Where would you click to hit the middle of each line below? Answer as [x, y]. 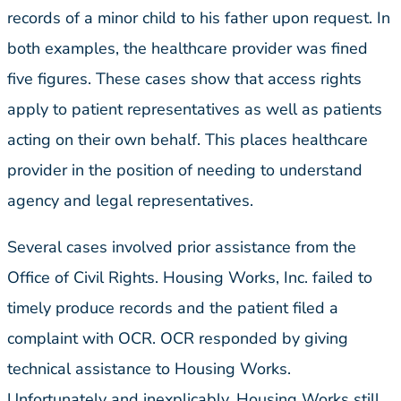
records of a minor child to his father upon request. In [199, 18]
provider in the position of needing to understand [185, 171]
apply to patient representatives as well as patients [195, 110]
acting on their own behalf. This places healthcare [188, 140]
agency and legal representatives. [130, 201]
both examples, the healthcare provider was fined [188, 49]
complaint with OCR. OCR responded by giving [178, 339]
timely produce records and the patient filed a [173, 308]
